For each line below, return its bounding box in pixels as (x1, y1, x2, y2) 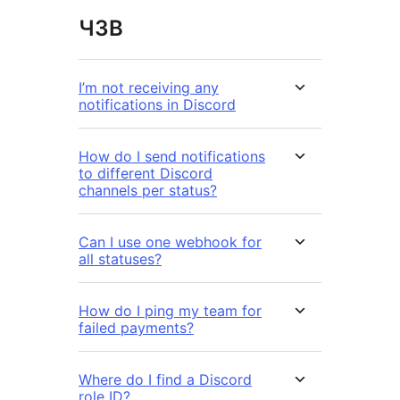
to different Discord (79, 164, 212, 183)
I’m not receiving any (79, 79, 219, 97)
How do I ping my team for (79, 302, 262, 321)
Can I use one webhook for (79, 233, 262, 252)
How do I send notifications (79, 147, 265, 166)
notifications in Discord (79, 96, 236, 114)
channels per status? (79, 181, 217, 200)
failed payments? (79, 319, 194, 337)
